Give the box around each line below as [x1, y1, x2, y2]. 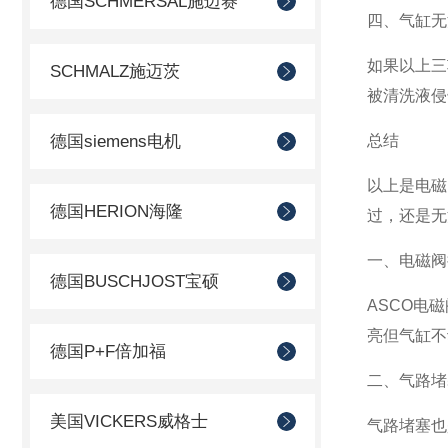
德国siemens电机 [50, 132, 181, 151]
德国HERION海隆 [50, 202, 183, 221]
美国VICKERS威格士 [50, 412, 208, 431]
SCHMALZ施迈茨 [50, 62, 180, 81]
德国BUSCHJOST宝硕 [50, 272, 219, 291]
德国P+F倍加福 [50, 342, 166, 361]
